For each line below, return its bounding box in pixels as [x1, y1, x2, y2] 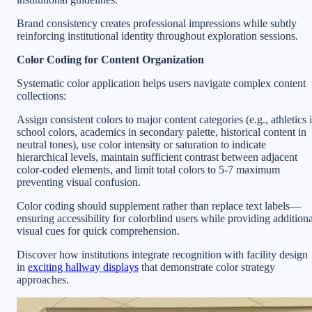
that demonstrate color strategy [139, 261, 275, 274]
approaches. [17, 274, 69, 286]
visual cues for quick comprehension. [17, 225, 180, 237]
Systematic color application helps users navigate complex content [17, 77, 306, 90]
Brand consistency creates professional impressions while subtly [17, 17, 297, 30]
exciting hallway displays [28, 261, 139, 274]
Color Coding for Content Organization [17, 54, 204, 66]
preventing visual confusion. [17, 176, 141, 189]
